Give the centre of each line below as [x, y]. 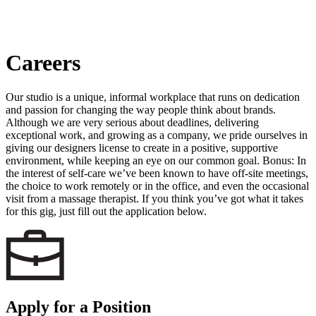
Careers [43, 62]
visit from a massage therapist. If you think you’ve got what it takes [154, 199]
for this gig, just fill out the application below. [106, 211]
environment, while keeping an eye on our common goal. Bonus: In [156, 160]
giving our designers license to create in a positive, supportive [142, 148]
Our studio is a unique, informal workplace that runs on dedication [153, 97]
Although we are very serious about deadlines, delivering [132, 122]
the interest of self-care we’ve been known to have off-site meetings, [157, 173]
